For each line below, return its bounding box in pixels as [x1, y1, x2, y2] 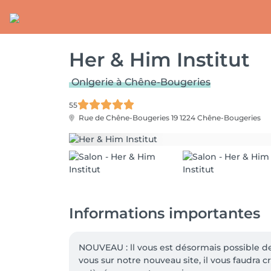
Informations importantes [69, 204, 260, 222]
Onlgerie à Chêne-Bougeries [71, 76, 211, 88]
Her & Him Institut [69, 48, 250, 71]
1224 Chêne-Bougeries [180, 113, 261, 122]
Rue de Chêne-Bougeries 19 [77, 113, 180, 122]
